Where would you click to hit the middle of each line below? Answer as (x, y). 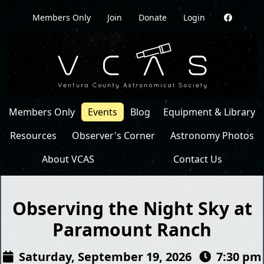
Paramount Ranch (132, 230)
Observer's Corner (113, 136)
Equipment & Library (209, 112)
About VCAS (68, 159)
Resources (33, 136)
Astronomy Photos (212, 136)
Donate (152, 17)
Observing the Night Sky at (132, 208)
